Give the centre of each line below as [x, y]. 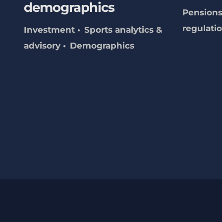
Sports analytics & [123, 30]
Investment [49, 30]
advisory [42, 46]
